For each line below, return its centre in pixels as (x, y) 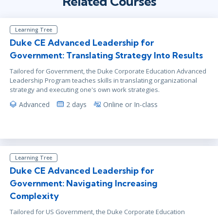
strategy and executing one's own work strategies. (85, 89)
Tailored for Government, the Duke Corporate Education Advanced (108, 71)
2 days (76, 104)
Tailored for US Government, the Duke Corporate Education (97, 211)
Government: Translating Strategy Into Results (106, 55)
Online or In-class (130, 104)
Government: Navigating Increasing (84, 183)
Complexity (34, 196)
